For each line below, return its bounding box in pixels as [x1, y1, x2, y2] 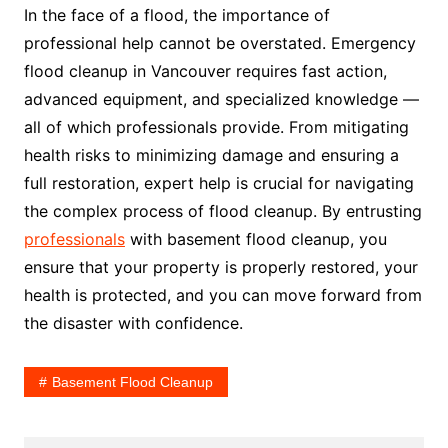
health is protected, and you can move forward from [23, 285, 422, 306]
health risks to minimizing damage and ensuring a [23, 145, 399, 166]
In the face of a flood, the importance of [23, 5, 330, 26]
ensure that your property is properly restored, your [23, 257, 418, 278]
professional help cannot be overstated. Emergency [23, 33, 416, 54]
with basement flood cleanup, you [124, 229, 387, 250]
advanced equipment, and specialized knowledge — [23, 89, 419, 110]
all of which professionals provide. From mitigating [23, 117, 409, 138]
